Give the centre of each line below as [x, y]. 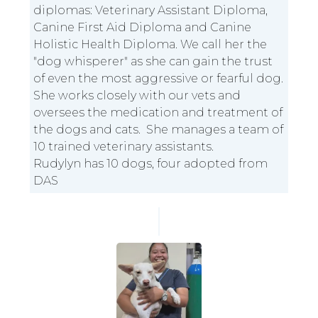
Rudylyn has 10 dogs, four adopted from [151, 164]
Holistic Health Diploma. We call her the [150, 45]
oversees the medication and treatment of [158, 113]
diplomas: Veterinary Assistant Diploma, [151, 11]
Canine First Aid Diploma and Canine [143, 28]
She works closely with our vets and [137, 96]
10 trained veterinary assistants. [124, 147]
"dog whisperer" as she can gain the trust [153, 62]
